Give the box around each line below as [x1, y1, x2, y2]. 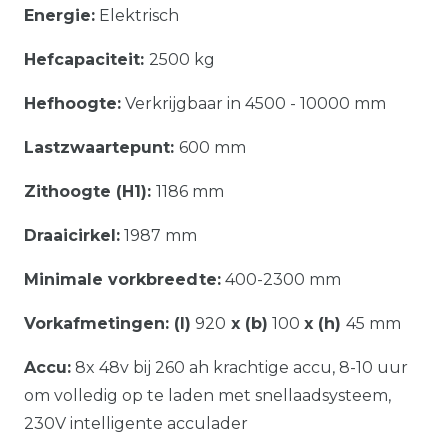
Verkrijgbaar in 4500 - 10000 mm [121, 93, 386, 113]
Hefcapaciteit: [24, 49, 149, 69]
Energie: [24, 5, 95, 25]
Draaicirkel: [24, 225, 120, 245]
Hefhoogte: [24, 93, 121, 113]
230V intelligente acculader [24, 413, 248, 433]
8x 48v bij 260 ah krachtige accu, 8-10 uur [71, 357, 408, 377]
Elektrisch [95, 5, 179, 25]
